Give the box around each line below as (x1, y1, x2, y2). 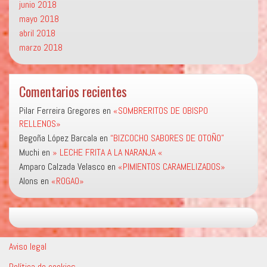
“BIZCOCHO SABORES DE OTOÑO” (110, 132, 224, 145)
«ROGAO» (51, 175, 84, 188)
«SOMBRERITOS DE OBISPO (113, 104, 208, 117)
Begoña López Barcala (19, 132, 97, 145)
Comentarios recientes (19, 81, 127, 101)
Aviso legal (9, 240, 46, 253)
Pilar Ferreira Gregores (19, 104, 100, 117)
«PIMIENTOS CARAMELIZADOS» (118, 160, 225, 173)
